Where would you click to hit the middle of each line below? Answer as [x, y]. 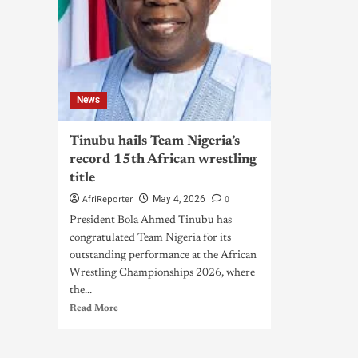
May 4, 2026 [179, 199]
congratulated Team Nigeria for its [150, 238]
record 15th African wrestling [163, 160]
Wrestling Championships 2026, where [162, 273]
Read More [94, 308]
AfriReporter [107, 199]
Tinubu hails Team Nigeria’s [155, 142]
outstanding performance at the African [163, 256]
